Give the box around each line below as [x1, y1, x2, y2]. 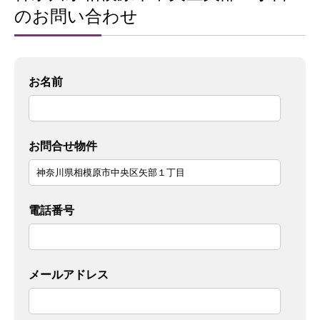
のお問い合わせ [14, 7, 138, 26]
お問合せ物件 [29, 138, 97, 154]
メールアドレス [29, 266, 109, 283]
